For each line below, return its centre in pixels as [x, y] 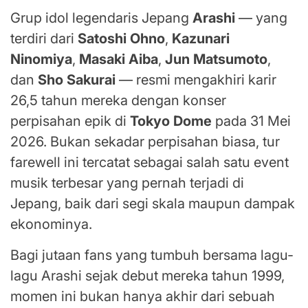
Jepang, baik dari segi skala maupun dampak [153, 204]
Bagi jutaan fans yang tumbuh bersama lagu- [152, 255]
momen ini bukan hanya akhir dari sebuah [143, 297]
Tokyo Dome [171, 121]
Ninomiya [41, 59]
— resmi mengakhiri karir [196, 80]
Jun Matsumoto [216, 59]
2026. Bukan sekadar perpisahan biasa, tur [145, 142]
